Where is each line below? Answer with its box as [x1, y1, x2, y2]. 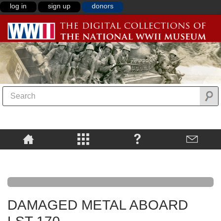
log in [10, 2, 27, 10]
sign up [48, 2, 71, 10]
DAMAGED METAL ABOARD [7, 197, 188, 213]
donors [92, 2, 113, 10]
